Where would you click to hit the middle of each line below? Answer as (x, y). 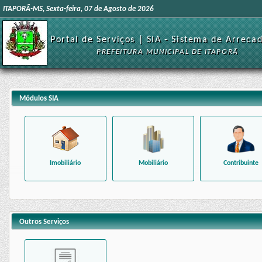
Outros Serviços (44, 222)
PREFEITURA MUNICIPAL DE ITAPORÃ (168, 52)
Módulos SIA (39, 99)
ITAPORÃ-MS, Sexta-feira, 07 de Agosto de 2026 (78, 9)
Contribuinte (241, 163)
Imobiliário (65, 163)
